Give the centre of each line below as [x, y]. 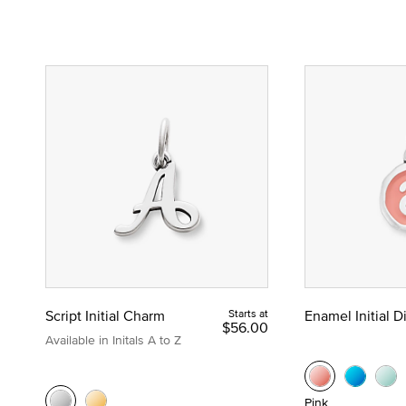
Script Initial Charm [105, 315]
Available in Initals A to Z [113, 339]
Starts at [248, 313]
